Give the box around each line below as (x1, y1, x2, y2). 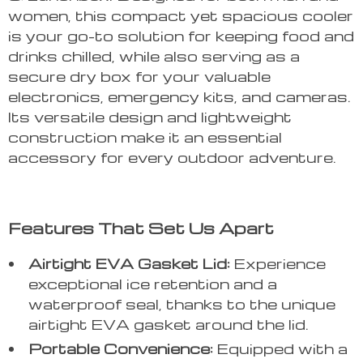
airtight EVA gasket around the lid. (28, 314, 309, 334)
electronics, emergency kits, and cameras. (8, 87, 351, 106)
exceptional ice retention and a (28, 274, 277, 293)
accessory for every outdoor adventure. (8, 147, 336, 167)
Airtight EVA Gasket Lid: (28, 254, 230, 273)
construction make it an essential (8, 127, 282, 147)
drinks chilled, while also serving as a (8, 46, 300, 66)
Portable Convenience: (28, 339, 213, 358)
